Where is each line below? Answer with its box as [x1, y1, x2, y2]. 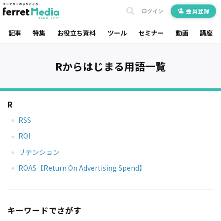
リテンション [18, 147, 60, 157]
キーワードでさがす [7, 204, 82, 216]
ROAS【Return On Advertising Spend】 [18, 163, 147, 173]
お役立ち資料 [57, 28, 96, 37]
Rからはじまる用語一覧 [55, 59, 166, 74]
